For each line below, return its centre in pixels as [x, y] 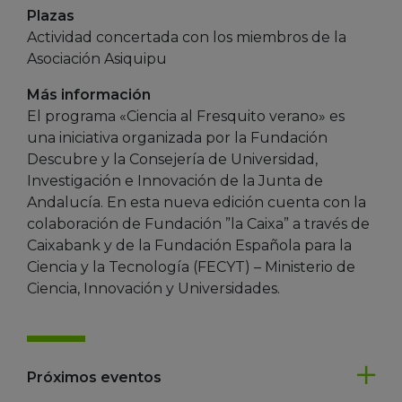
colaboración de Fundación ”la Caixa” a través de [198, 223]
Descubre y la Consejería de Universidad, [172, 159]
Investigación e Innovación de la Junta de [175, 180]
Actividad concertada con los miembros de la [187, 37]
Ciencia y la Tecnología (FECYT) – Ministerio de [191, 267]
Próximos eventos [94, 377]
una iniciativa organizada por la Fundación [177, 137]
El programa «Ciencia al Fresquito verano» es [186, 116]
